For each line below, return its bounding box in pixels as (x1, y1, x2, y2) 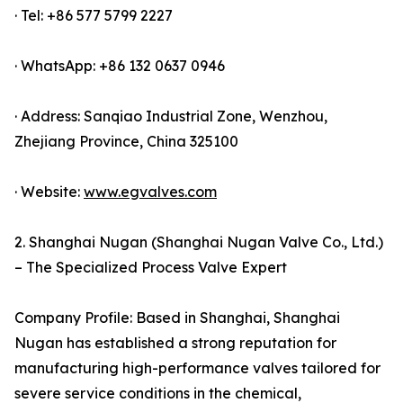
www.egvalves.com (84, 183, 217, 201)
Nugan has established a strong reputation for (14, 334, 336, 353)
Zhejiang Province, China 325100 (14, 132, 238, 151)
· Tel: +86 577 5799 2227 (14, 6, 173, 25)
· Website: (14, 183, 84, 201)
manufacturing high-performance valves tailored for (14, 359, 381, 378)
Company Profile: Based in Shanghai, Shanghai (14, 309, 340, 327)
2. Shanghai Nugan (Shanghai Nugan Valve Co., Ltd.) (14, 233, 383, 252)
